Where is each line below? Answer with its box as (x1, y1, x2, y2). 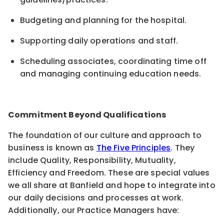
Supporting (20, 34, 66, 46)
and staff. (137, 34, 178, 46)
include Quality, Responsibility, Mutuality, (8, 154, 176, 166)
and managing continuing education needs (20, 67, 199, 79)
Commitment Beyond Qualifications (8, 108, 166, 120)
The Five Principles (96, 141, 171, 153)
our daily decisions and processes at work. (8, 191, 184, 203)
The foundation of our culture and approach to (8, 129, 201, 141)
